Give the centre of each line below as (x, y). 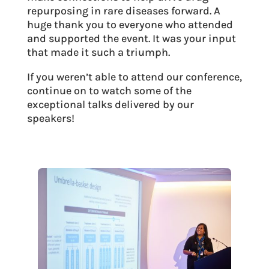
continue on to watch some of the (109, 90)
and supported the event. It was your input (131, 38)
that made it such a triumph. (98, 52)
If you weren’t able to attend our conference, (134, 77)
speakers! (50, 118)
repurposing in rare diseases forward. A (123, 11)
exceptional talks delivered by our (110, 104)
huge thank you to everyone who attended (130, 24)
